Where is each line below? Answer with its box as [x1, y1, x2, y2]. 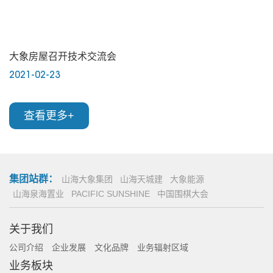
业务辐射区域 [137, 243, 188, 253]
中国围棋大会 [157, 189, 208, 199]
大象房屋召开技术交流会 [9, 51, 116, 62]
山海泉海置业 [13, 189, 64, 199]
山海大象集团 [62, 174, 113, 185]
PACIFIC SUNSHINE [71, 189, 150, 199]
